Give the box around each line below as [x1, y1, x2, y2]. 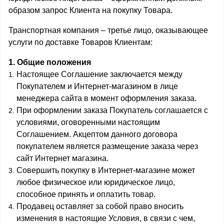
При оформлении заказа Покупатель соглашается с [16, 106, 208, 114]
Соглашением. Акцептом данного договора [16, 130, 177, 138]
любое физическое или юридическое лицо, [16, 178, 175, 186]
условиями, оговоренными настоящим [16, 118, 160, 126]
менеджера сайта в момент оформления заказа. [16, 94, 196, 102]
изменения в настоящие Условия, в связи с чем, [16, 214, 195, 222]
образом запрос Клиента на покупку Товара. [8, 6, 172, 14]
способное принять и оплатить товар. [16, 190, 155, 198]
